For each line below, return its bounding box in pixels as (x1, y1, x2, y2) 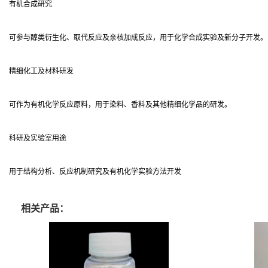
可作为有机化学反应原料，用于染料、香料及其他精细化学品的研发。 (9, 100, 232, 109)
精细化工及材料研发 (9, 67, 74, 75)
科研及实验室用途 (9, 134, 66, 142)
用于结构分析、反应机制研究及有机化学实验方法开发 (9, 167, 181, 176)
